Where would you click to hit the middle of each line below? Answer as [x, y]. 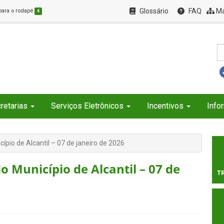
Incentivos [165, 106]
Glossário [153, 11]
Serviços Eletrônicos [87, 106]
